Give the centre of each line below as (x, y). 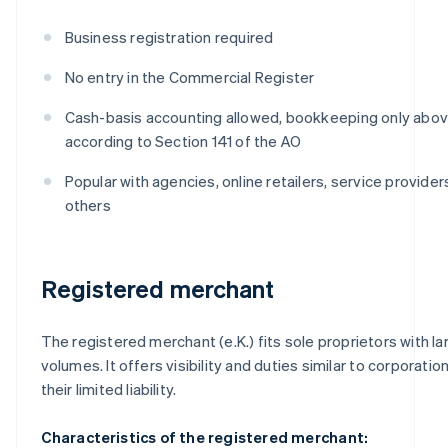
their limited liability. (108, 388)
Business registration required (169, 36)
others (87, 204)
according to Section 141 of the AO (183, 140)
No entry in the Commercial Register (189, 76)
